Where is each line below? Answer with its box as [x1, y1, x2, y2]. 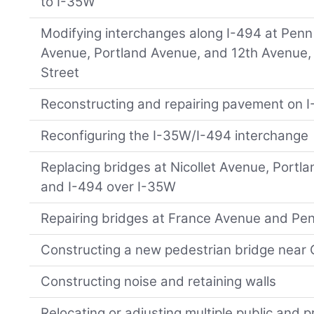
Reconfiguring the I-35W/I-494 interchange [41, 127, 309, 144]
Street [41, 64, 80, 81]
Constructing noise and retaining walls [41, 273, 277, 289]
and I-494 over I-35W [41, 178, 177, 195]
